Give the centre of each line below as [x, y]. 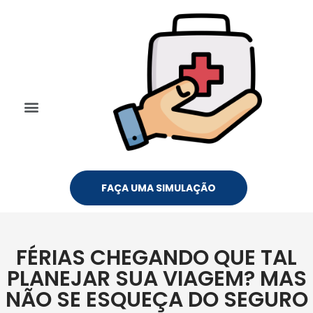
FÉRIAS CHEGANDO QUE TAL [156, 258]
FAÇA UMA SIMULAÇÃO [158, 188]
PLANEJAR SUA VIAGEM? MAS [156, 279]
